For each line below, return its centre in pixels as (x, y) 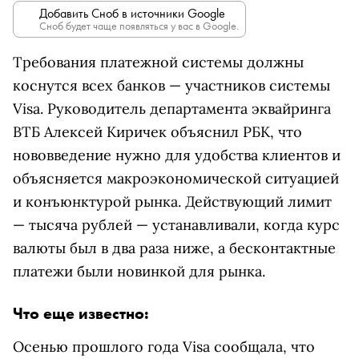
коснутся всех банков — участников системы (171, 85)
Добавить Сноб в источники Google (132, 13)
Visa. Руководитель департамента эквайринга (172, 109)
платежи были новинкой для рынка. (139, 271)
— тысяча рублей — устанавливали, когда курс (176, 225)
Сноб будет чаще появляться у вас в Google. (139, 26)
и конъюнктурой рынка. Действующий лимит (172, 202)
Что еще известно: (81, 313)
